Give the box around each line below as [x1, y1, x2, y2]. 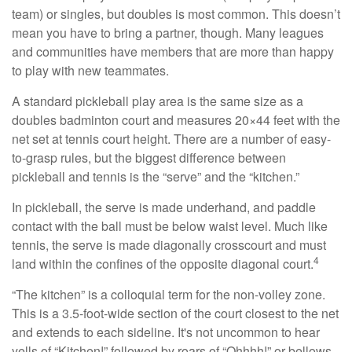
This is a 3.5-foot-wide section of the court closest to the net [12, 304, 339, 323]
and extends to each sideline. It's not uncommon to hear [12, 323, 320, 342]
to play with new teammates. [12, 61, 169, 80]
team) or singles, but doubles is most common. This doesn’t [12, 5, 340, 24]
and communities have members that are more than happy [12, 42, 334, 61]
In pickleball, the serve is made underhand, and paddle [12, 198, 316, 217]
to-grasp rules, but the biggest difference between [12, 148, 286, 167]
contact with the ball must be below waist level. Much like [12, 217, 328, 236]
